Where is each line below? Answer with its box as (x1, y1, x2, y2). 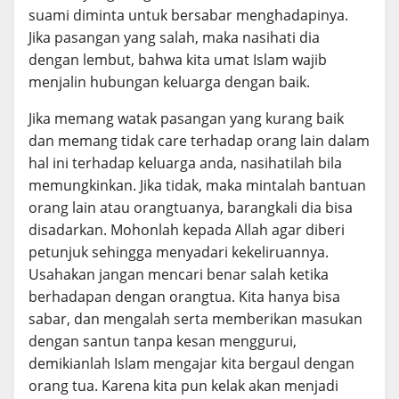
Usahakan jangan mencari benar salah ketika (28, 264, 329, 284)
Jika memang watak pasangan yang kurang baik (28, 108, 344, 128)
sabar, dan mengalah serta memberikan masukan (28, 308, 362, 329)
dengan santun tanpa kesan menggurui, (28, 330, 297, 351)
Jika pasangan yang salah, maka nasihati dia (28, 27, 320, 47)
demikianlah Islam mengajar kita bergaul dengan (28, 353, 354, 373)
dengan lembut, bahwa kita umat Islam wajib (28, 49, 327, 69)
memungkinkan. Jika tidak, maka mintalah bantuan (28, 175, 366, 195)
